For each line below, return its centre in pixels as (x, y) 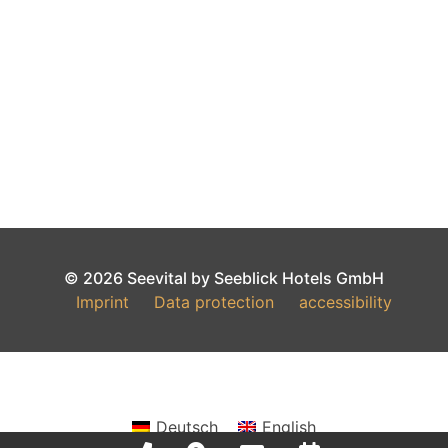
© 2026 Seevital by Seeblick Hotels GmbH (224, 278)
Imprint (102, 302)
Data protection (214, 302)
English (289, 427)
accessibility (345, 302)
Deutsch (187, 427)
